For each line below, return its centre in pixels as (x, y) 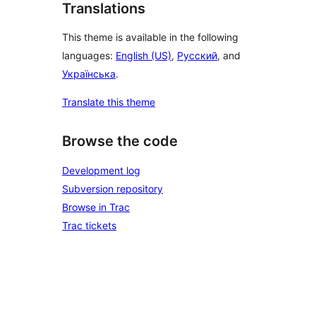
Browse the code (120, 141)
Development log (101, 170)
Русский (197, 56)
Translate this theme (109, 102)
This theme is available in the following (150, 37)
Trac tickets (89, 225)
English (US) (144, 56)
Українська (89, 74)
